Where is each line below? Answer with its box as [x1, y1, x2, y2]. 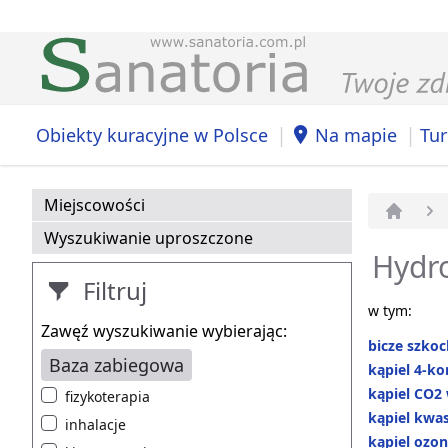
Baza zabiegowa [49, 353, 184, 378]
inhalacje [65, 415, 126, 435]
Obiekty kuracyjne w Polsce [36, 122, 268, 147]
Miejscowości [44, 194, 145, 217]
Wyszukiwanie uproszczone [44, 227, 253, 250]
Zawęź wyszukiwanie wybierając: [41, 320, 287, 343]
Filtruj [77, 274, 147, 308]
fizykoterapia [65, 387, 150, 407]
